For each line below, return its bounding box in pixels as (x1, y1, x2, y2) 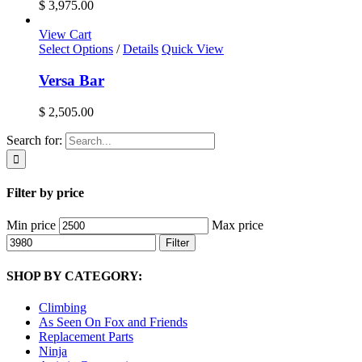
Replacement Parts (39, 329, 133, 343)
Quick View (162, 42, 224, 57)
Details (123, 42, 158, 57)
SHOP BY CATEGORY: (6, 268, 142, 283)
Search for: (6, 133, 62, 147)
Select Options (39, 42, 113, 57)
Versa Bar (39, 72, 104, 90)
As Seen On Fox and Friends (39, 314, 187, 329)
